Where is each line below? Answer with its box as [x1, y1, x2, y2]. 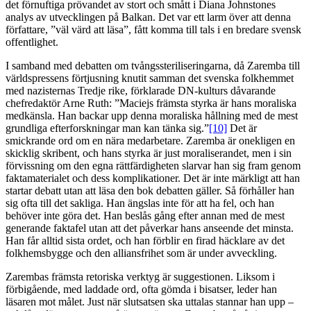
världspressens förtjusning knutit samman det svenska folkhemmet [6, 72, 294, 85]
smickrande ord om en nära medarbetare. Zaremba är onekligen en [6, 135, 295, 147]
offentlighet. [6, 36, 58, 49]
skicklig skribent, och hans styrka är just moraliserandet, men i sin [6, 147, 292, 160]
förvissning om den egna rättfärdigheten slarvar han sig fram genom [6, 160, 301, 172]
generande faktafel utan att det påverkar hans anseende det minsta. [6, 222, 294, 235]
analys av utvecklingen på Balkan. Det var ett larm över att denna [6, 11, 291, 24]
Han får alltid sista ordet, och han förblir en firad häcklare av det [6, 235, 285, 247]
